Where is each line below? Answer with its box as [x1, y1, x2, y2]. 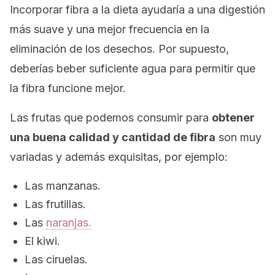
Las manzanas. [25, 179, 101, 192]
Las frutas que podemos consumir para [10, 111, 212, 124]
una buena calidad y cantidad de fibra [10, 131, 215, 144]
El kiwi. [25, 234, 60, 247]
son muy [215, 131, 261, 144]
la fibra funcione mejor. [10, 82, 126, 95]
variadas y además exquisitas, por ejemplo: [10, 150, 228, 163]
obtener [212, 111, 255, 124]
